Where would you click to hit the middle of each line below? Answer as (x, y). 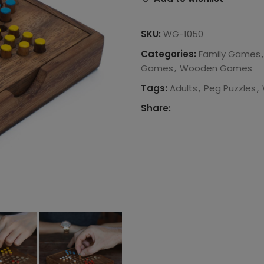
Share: (156, 108)
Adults (184, 88)
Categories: (169, 54)
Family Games (230, 54)
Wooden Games (216, 68)
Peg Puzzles (230, 88)
